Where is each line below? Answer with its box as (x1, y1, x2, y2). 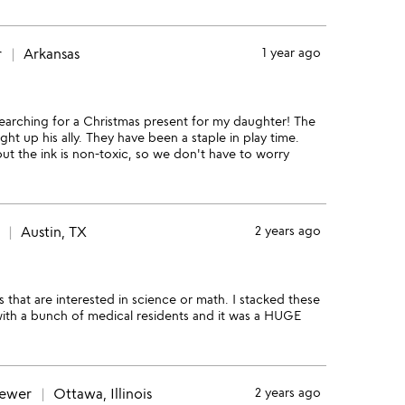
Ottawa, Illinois (53, 384, 152, 402)
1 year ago (261, 44, 321, 60)
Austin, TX (21, 222, 87, 240)
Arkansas (24, 44, 80, 62)
